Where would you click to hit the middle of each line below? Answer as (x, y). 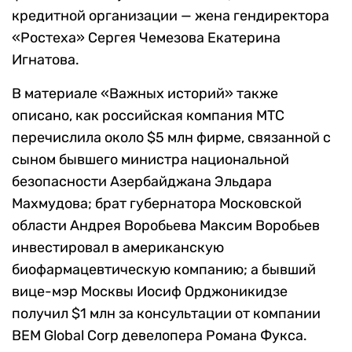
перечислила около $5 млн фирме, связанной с (171, 138)
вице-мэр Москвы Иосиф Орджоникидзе (150, 292)
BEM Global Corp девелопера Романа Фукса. (159, 336)
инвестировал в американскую (118, 248)
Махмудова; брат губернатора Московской (157, 204)
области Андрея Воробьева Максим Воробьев (166, 226)
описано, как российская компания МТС (148, 116)
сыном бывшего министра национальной (150, 160)
